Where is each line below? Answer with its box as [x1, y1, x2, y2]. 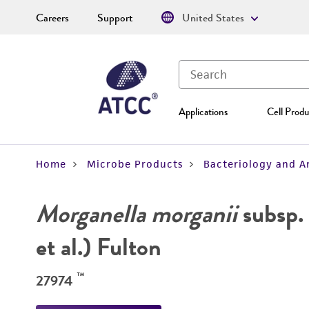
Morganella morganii [36, 196, 237, 232]
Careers [36, 10, 69, 26]
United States [182, 10, 244, 26]
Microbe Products [87, 157, 183, 170]
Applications [179, 104, 228, 119]
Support [97, 10, 133, 26]
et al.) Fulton [36, 229, 161, 265]
